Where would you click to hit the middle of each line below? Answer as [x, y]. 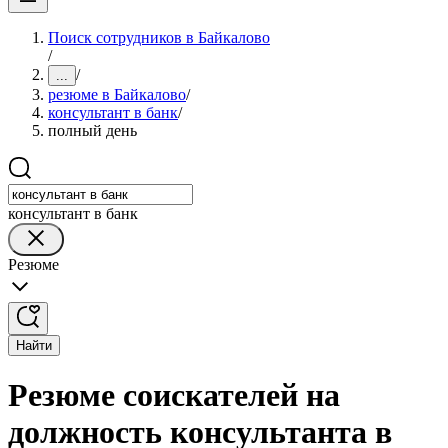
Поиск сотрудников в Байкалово [159, 37]
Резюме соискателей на [174, 395]
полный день [92, 130]
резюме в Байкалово [117, 94]
